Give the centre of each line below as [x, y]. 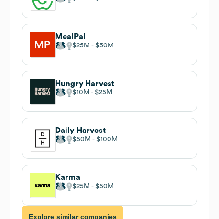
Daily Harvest [80, 130]
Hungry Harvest [85, 83]
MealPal [70, 36]
